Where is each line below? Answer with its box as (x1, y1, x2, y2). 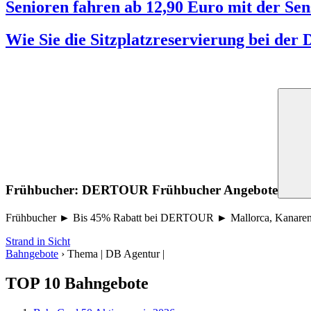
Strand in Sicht (6, 235, 70, 247)
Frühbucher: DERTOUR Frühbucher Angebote (6, 183, 278, 198)
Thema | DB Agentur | (67, 248, 165, 260)
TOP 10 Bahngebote (6, 274, 149, 292)
